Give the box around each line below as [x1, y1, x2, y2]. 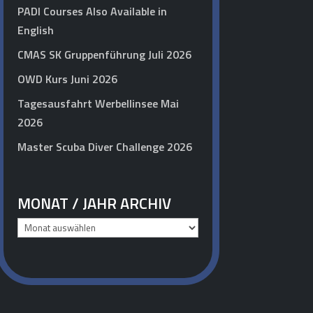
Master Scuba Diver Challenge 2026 [17, 138, 192, 156]
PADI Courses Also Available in [17, 3, 167, 20]
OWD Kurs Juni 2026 [17, 71, 117, 88]
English [17, 22, 54, 39]
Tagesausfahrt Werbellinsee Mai [17, 95, 179, 112]
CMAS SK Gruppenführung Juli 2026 [17, 46, 191, 64]
